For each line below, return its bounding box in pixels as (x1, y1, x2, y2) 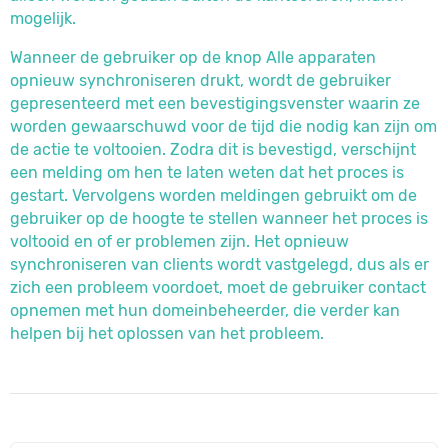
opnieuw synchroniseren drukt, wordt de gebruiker (10, 71, 391, 90)
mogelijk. (10, 9, 76, 28)
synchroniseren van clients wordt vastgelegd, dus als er (10, 255, 429, 274)
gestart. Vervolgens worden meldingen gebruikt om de (10, 186, 417, 205)
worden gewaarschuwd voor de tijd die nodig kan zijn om (10, 117, 437, 136)
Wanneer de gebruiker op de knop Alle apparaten (10, 48, 376, 67)
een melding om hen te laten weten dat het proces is (10, 163, 404, 182)
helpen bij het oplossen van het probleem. (10, 324, 324, 343)
